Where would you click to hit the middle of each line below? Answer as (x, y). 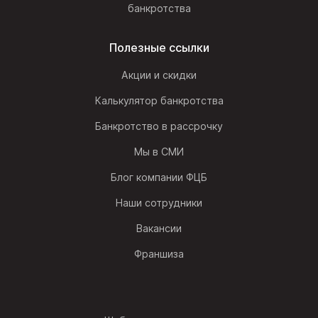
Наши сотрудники (159, 203)
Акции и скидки (159, 75)
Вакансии (159, 229)
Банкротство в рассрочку (159, 126)
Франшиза (159, 254)
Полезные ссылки (159, 48)
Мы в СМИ (159, 152)
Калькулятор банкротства (159, 101)
